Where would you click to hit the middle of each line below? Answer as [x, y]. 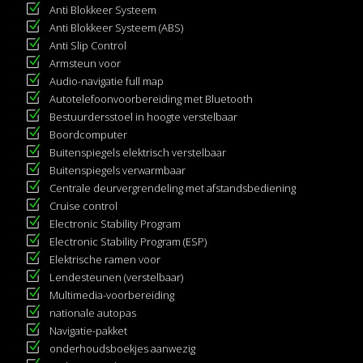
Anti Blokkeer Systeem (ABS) [116, 28]
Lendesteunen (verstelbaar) [116, 277]
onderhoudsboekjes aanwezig [122, 348]
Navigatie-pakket [88, 331]
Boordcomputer [88, 135]
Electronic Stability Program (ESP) [128, 241]
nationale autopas [93, 313]
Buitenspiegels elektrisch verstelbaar [138, 152]
